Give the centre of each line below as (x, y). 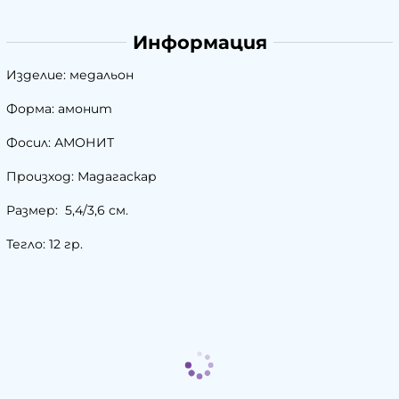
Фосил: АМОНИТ (60, 142)
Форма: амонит (59, 108)
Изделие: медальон (70, 74)
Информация (199, 42)
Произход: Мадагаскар (81, 176)
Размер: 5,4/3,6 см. (67, 210)
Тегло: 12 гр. (45, 244)
